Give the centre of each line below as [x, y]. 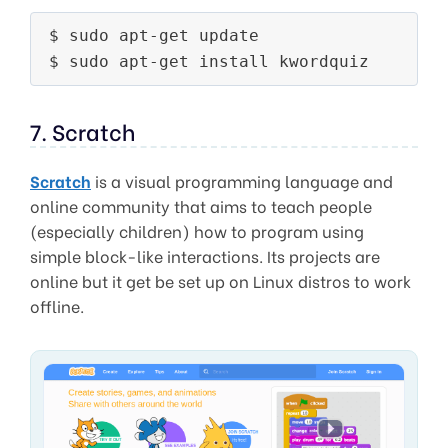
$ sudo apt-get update [154, 36]
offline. [57, 306]
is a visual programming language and [242, 181]
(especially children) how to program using [197, 231]
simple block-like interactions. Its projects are [205, 256]
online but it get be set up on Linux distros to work [220, 281]
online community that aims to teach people [201, 206]
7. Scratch [82, 131]
